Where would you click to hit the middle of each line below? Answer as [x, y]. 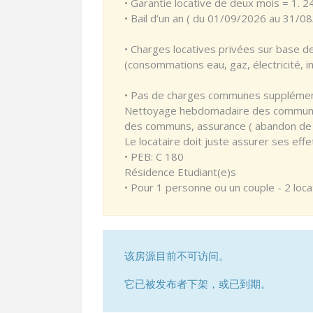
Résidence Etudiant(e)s [180, 172]
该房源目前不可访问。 [177, 256]
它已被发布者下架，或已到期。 [198, 284]
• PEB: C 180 [154, 156]
